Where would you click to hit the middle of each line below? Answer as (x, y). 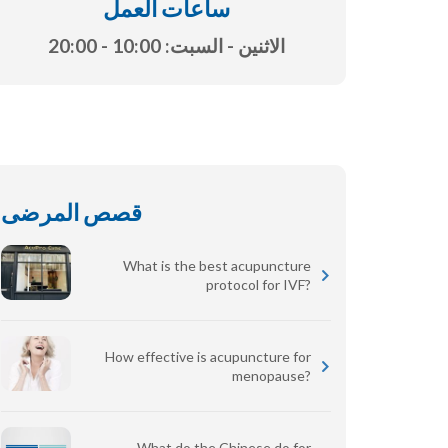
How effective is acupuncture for (208, 357)
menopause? (271, 376)
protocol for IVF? (258, 285)
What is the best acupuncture (217, 266)
